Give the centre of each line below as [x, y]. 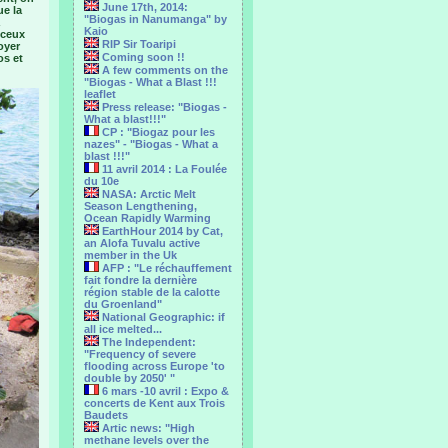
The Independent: [147, 342]
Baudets [106, 415]
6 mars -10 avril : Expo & [164, 391]
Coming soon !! [142, 57]
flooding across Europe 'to [154, 366]
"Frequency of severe [140, 354]
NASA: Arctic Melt [147, 194]
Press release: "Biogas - [163, 107]
